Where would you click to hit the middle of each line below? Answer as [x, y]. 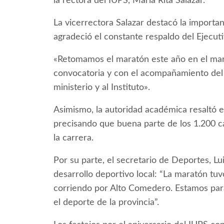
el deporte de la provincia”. [106, 203]
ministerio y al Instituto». [102, 88]
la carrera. [73, 138]
